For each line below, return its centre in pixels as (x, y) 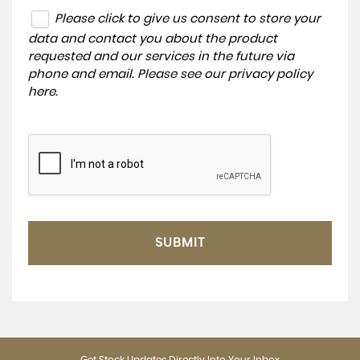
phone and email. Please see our (128, 75)
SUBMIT (180, 243)
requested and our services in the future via (161, 57)
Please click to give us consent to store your (188, 18)
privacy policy (270, 75)
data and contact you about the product (153, 39)
